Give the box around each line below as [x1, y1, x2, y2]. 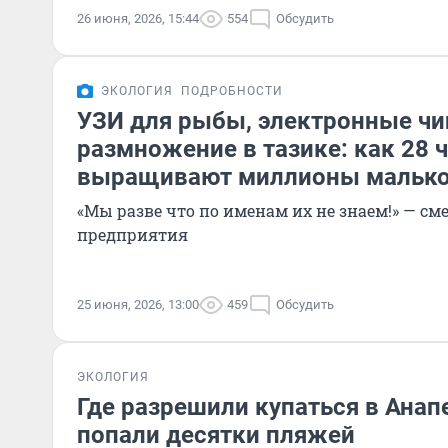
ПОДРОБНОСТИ [181, 84, 283, 98]
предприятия [77, 224, 188, 245]
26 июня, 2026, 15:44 [77, 11, 199, 26]
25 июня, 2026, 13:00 [77, 297, 199, 312]
